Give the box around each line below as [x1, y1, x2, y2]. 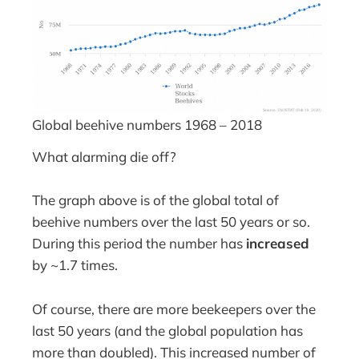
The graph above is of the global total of [32, 192, 280, 209]
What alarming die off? [32, 148, 177, 166]
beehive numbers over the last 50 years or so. [32, 213, 311, 231]
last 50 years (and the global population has [32, 321, 304, 339]
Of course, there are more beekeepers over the [32, 300, 317, 317]
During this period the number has [32, 235, 247, 252]
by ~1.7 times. [32, 256, 119, 274]
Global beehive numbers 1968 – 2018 [32, 115, 263, 133]
